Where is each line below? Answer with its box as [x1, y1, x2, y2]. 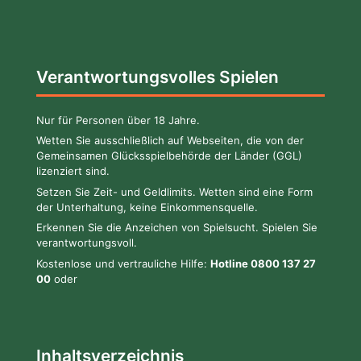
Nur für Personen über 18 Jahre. [36, 113, 200, 127]
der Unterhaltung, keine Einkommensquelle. [36, 200, 258, 214]
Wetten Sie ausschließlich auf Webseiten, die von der [36, 134, 304, 147]
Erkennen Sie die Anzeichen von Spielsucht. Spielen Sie [36, 221, 317, 234]
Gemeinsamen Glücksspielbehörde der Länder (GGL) [36, 149, 302, 163]
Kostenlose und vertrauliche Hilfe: [36, 256, 210, 270]
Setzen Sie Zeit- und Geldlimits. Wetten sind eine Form [36, 185, 313, 198]
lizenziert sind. [36, 164, 110, 178]
